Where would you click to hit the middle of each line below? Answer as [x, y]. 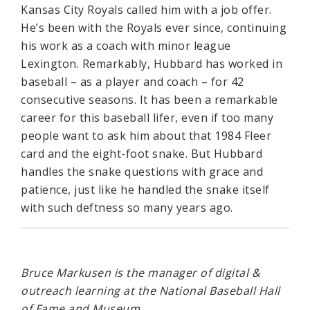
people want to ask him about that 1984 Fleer [146, 135]
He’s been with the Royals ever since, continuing [154, 27]
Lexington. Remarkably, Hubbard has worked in [152, 63]
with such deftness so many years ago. [127, 207]
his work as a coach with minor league [126, 45]
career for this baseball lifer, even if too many [147, 117]
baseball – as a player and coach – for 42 [133, 81]
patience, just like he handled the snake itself [145, 189]
